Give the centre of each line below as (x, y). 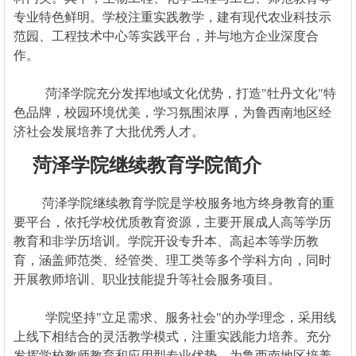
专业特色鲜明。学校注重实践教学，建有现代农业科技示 (172, 17)
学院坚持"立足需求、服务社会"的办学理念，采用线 (174, 317)
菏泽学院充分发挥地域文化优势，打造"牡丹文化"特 (174, 93)
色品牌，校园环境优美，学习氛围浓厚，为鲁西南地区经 (172, 112)
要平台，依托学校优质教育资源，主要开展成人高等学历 (172, 222)
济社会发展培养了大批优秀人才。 (108, 131)
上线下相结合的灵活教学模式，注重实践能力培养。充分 (172, 336)
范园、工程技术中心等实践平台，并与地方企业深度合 (166, 36)
